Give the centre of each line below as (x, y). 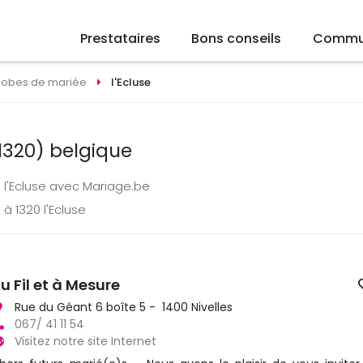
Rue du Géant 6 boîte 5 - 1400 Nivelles (124, 307)
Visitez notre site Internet (86, 341)
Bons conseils (237, 39)
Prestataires (120, 39)
